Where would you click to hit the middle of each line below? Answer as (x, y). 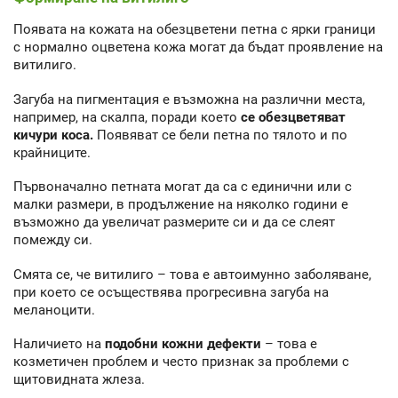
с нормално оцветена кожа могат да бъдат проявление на (198, 48)
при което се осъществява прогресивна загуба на (171, 292)
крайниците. (52, 152)
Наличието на (59, 344)
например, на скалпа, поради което (127, 117)
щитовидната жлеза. (79, 380)
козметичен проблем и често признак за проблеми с (181, 362)
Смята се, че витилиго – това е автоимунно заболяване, (192, 274)
